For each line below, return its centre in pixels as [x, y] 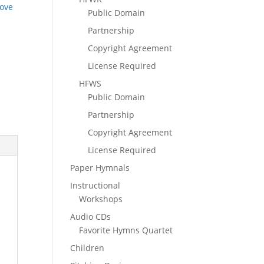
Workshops [101, 199]
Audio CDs [91, 217]
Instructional [95, 185]
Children [88, 248]
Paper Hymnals [100, 168]
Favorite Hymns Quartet [126, 230]
